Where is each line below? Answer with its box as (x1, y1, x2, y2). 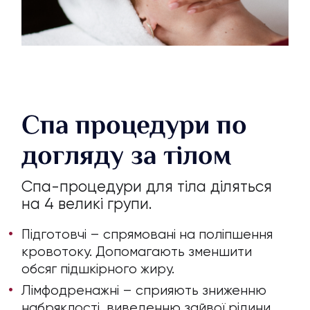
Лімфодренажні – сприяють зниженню (21, 282, 267, 299)
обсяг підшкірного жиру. (21, 260, 175, 277)
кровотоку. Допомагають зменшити (21, 243, 253, 259)
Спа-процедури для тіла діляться (21, 177, 273, 196)
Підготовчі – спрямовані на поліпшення (21, 226, 273, 242)
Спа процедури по (21, 109, 248, 140)
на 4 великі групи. (21, 194, 153, 213)
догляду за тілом (21, 140, 232, 171)
